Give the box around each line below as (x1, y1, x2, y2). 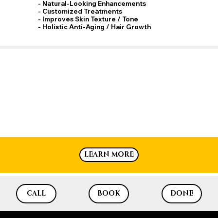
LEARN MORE (84, 150, 134, 160)
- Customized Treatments (38, 7, 123, 15)
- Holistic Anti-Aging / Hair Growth (38, 22, 151, 31)
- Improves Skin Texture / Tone (38, 15, 139, 23)
